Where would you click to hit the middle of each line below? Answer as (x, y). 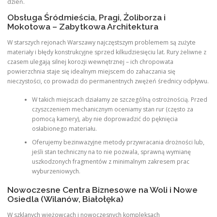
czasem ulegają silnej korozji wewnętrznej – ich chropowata (90, 62)
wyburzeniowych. (56, 171)
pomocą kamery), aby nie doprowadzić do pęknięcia (105, 119)
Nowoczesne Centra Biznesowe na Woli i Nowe (102, 190)
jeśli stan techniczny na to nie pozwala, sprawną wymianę (111, 152)
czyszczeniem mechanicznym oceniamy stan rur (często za (112, 109)
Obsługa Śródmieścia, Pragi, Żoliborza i (86, 17)
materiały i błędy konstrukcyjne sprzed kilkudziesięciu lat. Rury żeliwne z (107, 52)
